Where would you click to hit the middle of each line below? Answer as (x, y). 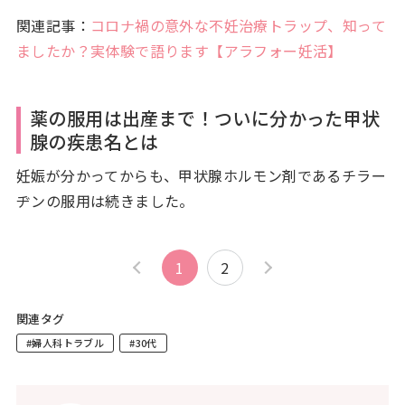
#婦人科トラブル (65, 342)
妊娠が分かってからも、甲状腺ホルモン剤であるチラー (201, 175)
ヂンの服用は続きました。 (105, 200)
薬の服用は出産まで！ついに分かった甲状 (205, 118)
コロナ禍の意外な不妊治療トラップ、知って (238, 25)
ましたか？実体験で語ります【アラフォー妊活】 (179, 50)
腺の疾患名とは (94, 141)
